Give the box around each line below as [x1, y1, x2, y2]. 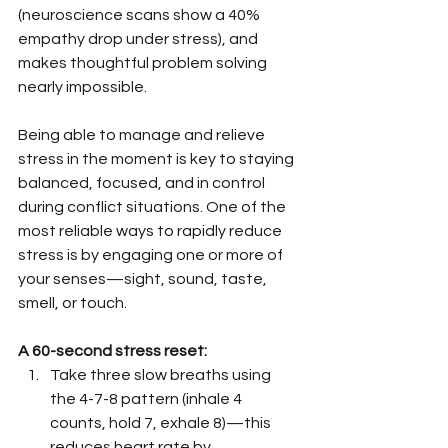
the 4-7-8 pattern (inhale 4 [50, 390, 245, 407]
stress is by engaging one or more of [18, 246, 286, 263]
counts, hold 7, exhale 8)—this [50, 414, 274, 431]
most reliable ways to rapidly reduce [18, 222, 285, 239]
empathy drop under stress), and [18, 30, 261, 47]
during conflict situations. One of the [18, 198, 289, 215]
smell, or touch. [18, 294, 127, 311]
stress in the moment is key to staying [18, 150, 297, 167]
